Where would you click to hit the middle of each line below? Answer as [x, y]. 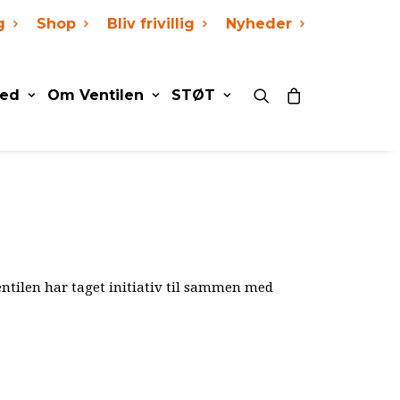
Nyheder [259, 23]
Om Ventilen [96, 95]
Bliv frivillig [151, 23]
